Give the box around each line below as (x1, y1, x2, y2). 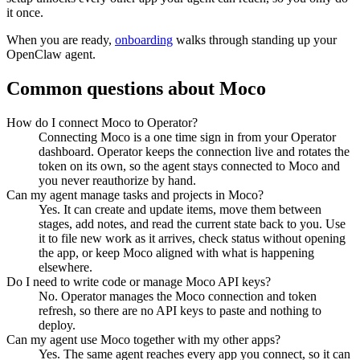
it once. (6, 6, 43, 20)
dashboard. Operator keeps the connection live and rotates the (39, 145, 350, 159)
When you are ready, (6, 33, 115, 47)
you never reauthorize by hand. (39, 174, 196, 188)
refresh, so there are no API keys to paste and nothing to (39, 304, 321, 318)
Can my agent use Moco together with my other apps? (6, 333, 280, 347)
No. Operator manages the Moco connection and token (39, 289, 317, 304)
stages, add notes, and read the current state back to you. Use (39, 217, 346, 231)
